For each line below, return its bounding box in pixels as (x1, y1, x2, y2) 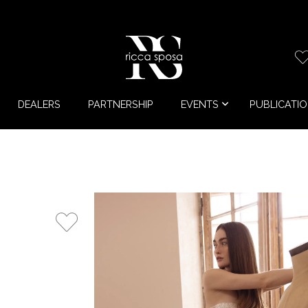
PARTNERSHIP (87, 98, 153, 110)
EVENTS (180, 98, 219, 110)
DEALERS (17, 98, 60, 110)
